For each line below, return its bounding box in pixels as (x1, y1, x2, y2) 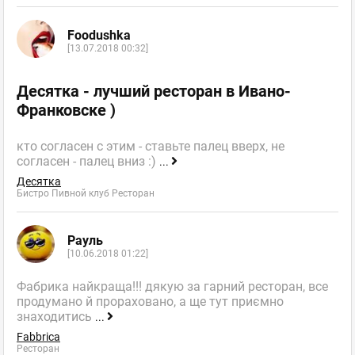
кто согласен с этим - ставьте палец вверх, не (17, 139, 284, 155)
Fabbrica (17, 330, 60, 344)
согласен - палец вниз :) (17, 154, 159, 170)
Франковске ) (17, 101, 116, 120)
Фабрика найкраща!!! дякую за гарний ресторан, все (17, 279, 328, 295)
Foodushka (67, 27, 131, 43)
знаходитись (17, 309, 95, 325)
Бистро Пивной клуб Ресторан (17, 188, 155, 200)
